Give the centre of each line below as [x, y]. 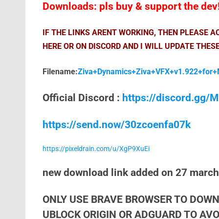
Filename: [60, 72]
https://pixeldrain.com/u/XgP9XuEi [96, 149]
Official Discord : [82, 98]
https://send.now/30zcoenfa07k [116, 125]
